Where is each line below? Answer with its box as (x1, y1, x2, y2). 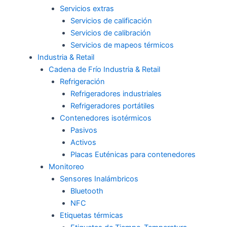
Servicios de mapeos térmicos (70, 41, 174, 50)
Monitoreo (48, 162, 84, 172)
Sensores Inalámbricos (59, 174, 138, 184)
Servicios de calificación (70, 16, 153, 26)
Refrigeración (59, 77, 105, 87)
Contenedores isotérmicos (59, 113, 152, 123)
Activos (70, 138, 97, 147)
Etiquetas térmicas (59, 211, 123, 220)
